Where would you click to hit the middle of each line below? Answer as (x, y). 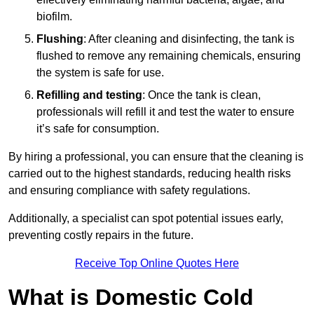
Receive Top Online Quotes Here (157, 263)
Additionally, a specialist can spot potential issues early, (146, 218)
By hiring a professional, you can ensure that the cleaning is (156, 156)
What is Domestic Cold (131, 297)
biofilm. (54, 16)
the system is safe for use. (100, 72)
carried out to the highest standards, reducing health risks (150, 173)
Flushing (60, 39)
